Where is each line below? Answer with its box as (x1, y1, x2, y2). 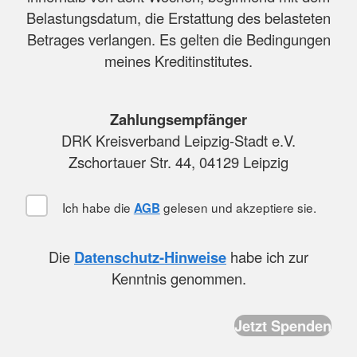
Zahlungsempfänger (110, 108, 247, 130)
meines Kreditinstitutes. (104, 50, 253, 72)
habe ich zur (226, 245, 308, 267)
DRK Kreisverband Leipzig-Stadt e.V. (61, 129, 296, 151)
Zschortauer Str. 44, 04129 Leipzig (69, 151, 288, 172)
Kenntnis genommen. (111, 267, 246, 288)
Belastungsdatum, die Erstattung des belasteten (26, 7, 331, 29)
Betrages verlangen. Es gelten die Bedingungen (26, 29, 331, 50)
